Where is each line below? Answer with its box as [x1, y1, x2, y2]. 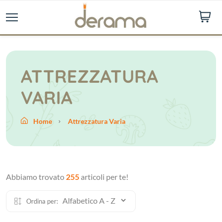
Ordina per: [26, 197, 58, 205]
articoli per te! [79, 172, 128, 181]
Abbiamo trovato [6, 172, 66, 181]
